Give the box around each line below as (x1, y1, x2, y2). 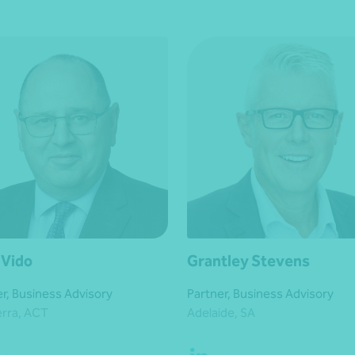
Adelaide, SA (187, 305, 255, 321)
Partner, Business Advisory (187, 286, 334, 302)
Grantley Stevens (187, 251, 310, 271)
